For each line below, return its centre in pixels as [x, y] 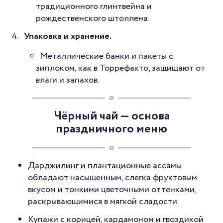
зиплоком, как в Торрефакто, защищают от [120, 68]
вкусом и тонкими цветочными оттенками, [112, 189]
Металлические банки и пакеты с [107, 56]
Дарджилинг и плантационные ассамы [105, 166]
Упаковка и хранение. [68, 36]
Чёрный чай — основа [111, 116]
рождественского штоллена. [93, 18]
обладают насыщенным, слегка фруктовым [112, 177]
